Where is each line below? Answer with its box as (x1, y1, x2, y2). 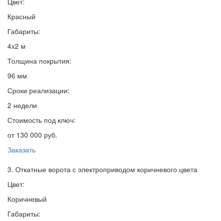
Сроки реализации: (7, 85, 70, 96)
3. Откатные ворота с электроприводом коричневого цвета (7, 164, 197, 175)
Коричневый (7, 194, 47, 204)
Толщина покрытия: (7, 56, 72, 66)
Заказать (7, 145, 36, 155)
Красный (7, 11, 36, 22)
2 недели (7, 100, 37, 110)
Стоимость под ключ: (7, 115, 75, 125)
